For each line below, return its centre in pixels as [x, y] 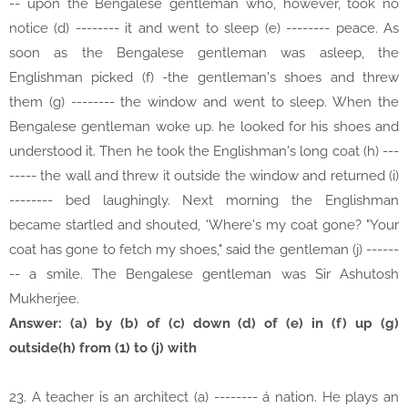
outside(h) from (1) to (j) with [103, 348]
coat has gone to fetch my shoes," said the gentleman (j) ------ [204, 250]
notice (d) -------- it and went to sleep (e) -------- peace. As [204, 29]
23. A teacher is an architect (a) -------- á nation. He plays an [204, 398]
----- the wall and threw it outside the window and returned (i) [204, 176]
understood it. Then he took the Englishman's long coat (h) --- [204, 152]
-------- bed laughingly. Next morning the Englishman [204, 201]
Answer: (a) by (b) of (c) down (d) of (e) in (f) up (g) [204, 324]
